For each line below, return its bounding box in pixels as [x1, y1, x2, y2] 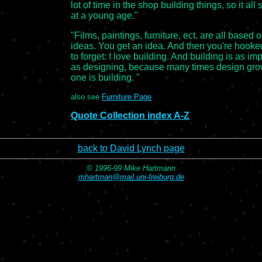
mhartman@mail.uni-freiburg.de [78, 173, 184, 181]
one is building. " [71, 72, 140, 82]
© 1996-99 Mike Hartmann [87, 164, 175, 173]
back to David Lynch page [77, 143, 185, 153]
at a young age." [71, 10, 138, 20]
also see [71, 92, 102, 101]
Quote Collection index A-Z [71, 110, 189, 120]
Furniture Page [102, 92, 151, 101]
